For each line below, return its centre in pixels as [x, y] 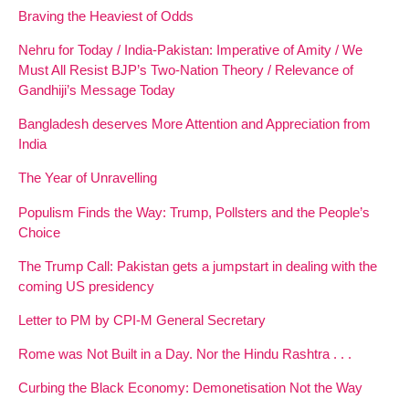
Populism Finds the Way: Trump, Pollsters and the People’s [194, 212]
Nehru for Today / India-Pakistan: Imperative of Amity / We [190, 50]
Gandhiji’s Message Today [97, 90]
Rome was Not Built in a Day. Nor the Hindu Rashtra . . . [185, 354]
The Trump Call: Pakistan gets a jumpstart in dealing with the [198, 266]
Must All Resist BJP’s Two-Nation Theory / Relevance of [186, 70]
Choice [39, 232]
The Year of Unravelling [88, 178]
